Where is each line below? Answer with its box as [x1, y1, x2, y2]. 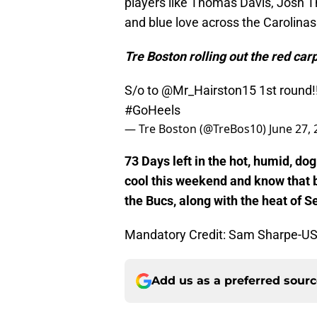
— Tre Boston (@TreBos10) [125, 121, 269, 137]
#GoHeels [125, 103, 180, 118]
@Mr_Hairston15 [161, 83, 256, 98]
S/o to [125, 83, 161, 98]
